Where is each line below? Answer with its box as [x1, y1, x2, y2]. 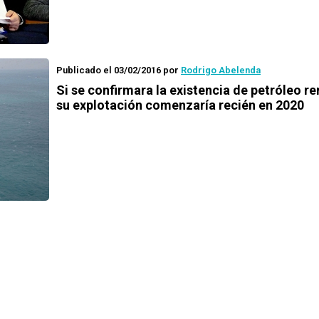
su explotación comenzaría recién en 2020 [56, 98, 304, 113]
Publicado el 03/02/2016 [56, 65, 161, 75]
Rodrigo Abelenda [181, 65, 261, 75]
